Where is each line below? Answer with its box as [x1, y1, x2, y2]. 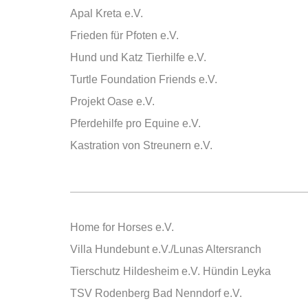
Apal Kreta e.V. [70, 8, 143, 19]
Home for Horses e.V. [70, 221, 174, 233]
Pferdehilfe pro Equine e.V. [70, 118, 201, 129]
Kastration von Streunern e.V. [70, 140, 212, 151]
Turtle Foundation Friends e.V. [70, 74, 217, 85]
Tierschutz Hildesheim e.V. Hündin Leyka [70, 265, 271, 277]
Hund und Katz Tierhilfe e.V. [70, 52, 206, 63]
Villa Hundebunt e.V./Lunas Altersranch [70, 243, 261, 255]
